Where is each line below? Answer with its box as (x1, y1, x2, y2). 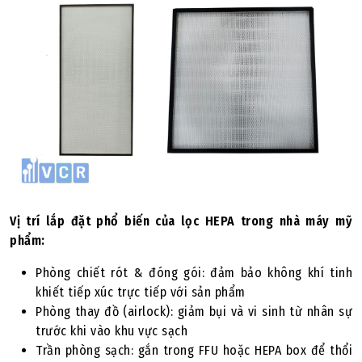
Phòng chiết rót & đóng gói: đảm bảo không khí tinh (36, 265, 352, 280)
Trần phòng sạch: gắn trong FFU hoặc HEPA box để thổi (36, 343, 352, 358)
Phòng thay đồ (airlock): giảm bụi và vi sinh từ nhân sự (36, 304, 352, 319)
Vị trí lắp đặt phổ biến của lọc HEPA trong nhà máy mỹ (10, 213, 352, 229)
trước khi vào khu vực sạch (36, 323, 187, 339)
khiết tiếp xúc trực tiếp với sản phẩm (36, 284, 246, 300)
